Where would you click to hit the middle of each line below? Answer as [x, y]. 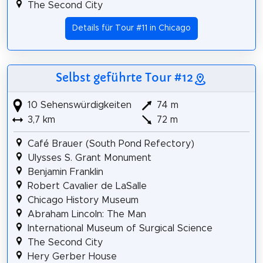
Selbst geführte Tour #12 [124, 77]
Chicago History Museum [83, 200]
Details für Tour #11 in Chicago [131, 28]
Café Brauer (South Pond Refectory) [111, 144]
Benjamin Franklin [65, 172]
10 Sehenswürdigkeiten [78, 105]
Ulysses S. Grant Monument [89, 158]
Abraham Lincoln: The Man [87, 215]
